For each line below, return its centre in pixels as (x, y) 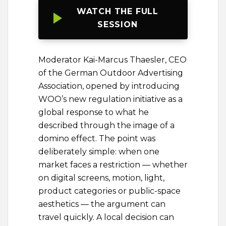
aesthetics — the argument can (102, 204)
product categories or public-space (109, 191)
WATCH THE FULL (117, 12)
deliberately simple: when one (99, 152)
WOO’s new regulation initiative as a (110, 99)
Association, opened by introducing (109, 86)
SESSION (118, 25)
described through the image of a (106, 126)
